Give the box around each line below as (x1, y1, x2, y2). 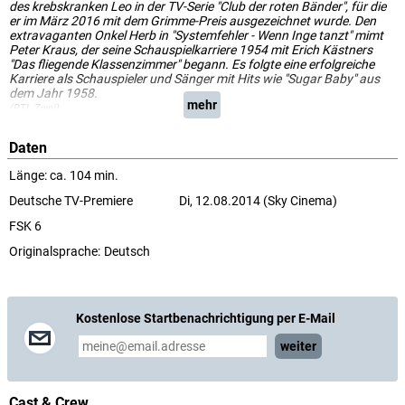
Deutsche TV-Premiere (9, 193, 133, 208)
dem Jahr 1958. (9, 86, 98, 100)
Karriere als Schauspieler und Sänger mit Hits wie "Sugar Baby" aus (9, 71, 380, 86)
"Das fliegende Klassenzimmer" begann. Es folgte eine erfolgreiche (9, 57, 374, 71)
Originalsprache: (9, 244, 100, 259)
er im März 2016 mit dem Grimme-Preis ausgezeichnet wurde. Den (9, 14, 376, 28)
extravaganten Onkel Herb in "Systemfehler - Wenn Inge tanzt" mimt (9, 28, 383, 42)
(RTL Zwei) (9, 102, 59, 114)
